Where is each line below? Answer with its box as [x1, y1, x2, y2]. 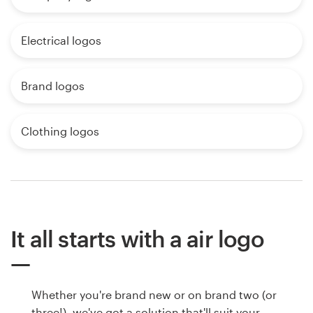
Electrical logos [21, 33, 101, 47]
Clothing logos [21, 124, 99, 138]
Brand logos [21, 78, 85, 92]
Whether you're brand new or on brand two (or [31, 287, 277, 301]
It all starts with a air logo [10, 225, 264, 252]
